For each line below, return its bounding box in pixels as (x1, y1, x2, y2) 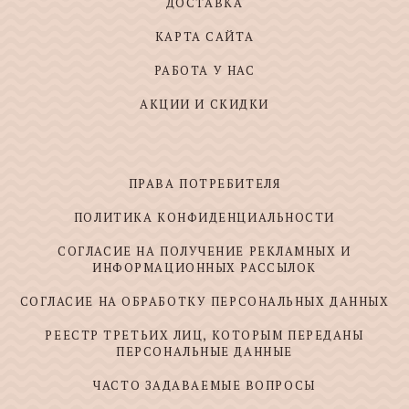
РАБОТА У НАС (153, 61, 256, 79)
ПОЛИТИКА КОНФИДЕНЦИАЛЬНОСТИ (73, 208, 336, 225)
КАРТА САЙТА (154, 27, 255, 45)
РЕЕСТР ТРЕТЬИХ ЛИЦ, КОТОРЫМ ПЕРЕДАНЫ (45, 326, 364, 343)
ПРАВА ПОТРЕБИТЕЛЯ (128, 174, 281, 192)
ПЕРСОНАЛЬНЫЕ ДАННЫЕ (116, 342, 293, 360)
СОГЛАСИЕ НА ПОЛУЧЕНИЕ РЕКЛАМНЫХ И (58, 242, 351, 259)
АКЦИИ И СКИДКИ (140, 95, 269, 112)
